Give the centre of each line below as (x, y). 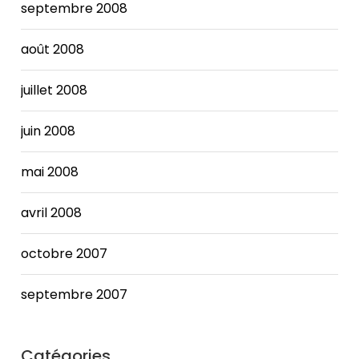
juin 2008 (48, 131)
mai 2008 (50, 171)
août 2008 (53, 49)
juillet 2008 (54, 90)
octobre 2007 (65, 253)
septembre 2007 (75, 294)
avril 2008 (52, 212)
